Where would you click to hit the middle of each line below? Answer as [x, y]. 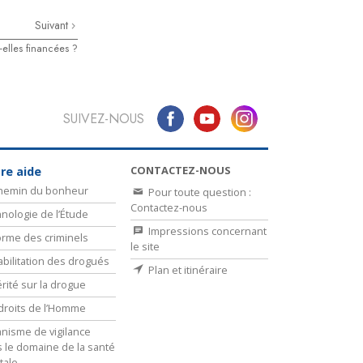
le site [145, 246]
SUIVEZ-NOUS [103, 118]
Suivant [53, 26]
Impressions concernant [206, 231]
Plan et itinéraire [187, 269]
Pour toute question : [199, 192]
